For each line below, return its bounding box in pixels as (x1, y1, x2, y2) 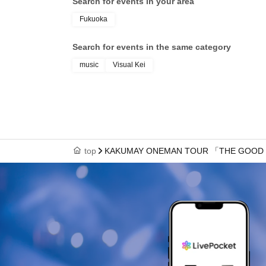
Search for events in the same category (72, 42, 231, 52)
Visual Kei (113, 61, 145, 69)
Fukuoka (80, 15, 107, 24)
